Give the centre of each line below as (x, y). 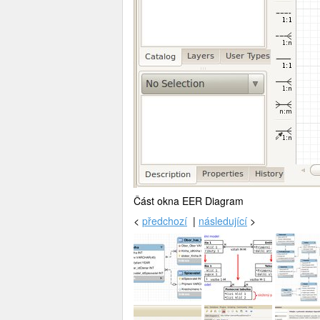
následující (223, 220)
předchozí (165, 220)
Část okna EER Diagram (189, 200)
